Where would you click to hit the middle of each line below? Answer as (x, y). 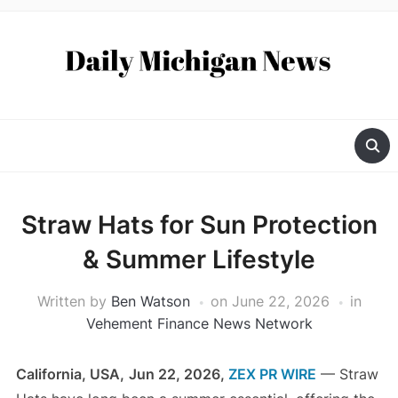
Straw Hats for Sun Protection (199, 225)
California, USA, (70, 374)
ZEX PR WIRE (272, 374)
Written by (74, 302)
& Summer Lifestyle (199, 260)
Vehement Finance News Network (199, 324)
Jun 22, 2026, (178, 374)
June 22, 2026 (280, 302)
